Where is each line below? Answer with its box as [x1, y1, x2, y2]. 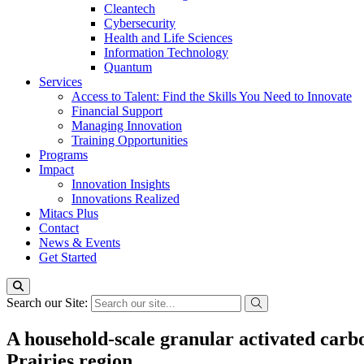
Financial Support [71, 104, 162, 118]
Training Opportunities [71, 133, 188, 147]
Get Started [39, 250, 97, 264]
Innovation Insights [71, 177, 170, 191]
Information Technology [104, 45, 228, 59]
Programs [39, 148, 88, 162]
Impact [39, 162, 74, 176]
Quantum [104, 60, 152, 74]
